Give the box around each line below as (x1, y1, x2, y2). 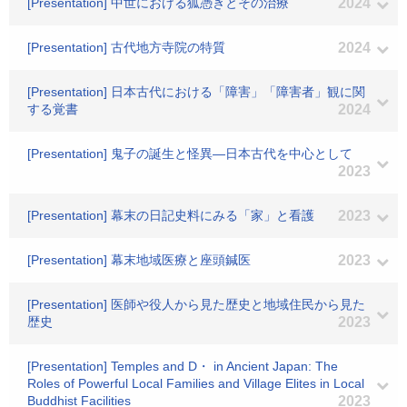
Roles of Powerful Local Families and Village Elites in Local (27, 376, 364, 391)
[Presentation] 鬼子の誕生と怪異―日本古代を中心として (27, 146, 352, 161)
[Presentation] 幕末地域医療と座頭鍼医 (27, 253, 251, 267)
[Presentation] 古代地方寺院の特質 (27, 40, 225, 55)
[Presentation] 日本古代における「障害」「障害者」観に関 (27, 84, 365, 99)
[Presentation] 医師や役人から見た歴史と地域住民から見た (27, 297, 365, 312)
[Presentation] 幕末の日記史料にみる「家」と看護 (27, 208, 314, 223)
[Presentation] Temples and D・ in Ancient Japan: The (27, 359, 338, 373)
